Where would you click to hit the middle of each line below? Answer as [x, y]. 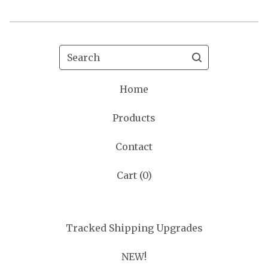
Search [75, 51]
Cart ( [129, 175]
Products [134, 118]
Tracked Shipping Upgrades [134, 228]
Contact [134, 147]
